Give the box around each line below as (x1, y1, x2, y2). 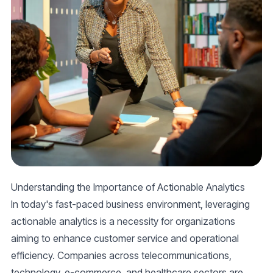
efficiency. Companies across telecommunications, (11, 249, 232, 262)
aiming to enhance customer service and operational (11, 232, 239, 245)
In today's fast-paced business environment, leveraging (11, 198, 250, 211)
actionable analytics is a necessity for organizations (11, 215, 235, 228)
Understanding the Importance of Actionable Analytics (11, 181, 245, 194)
